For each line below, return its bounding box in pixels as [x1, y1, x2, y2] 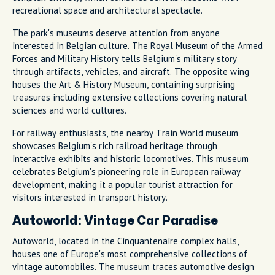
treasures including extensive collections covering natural [12, 91, 247, 103]
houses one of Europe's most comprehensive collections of [12, 247, 247, 260]
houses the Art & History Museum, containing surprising [12, 78, 235, 90]
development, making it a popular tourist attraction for [12, 178, 233, 190]
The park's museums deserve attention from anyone [12, 26, 220, 39]
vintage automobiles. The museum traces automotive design [12, 260, 254, 273]
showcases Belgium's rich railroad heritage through [12, 139, 217, 152]
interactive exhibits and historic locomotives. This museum [12, 152, 249, 165]
